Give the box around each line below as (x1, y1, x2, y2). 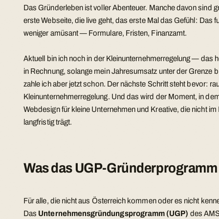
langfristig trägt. (23, 117, 72, 126)
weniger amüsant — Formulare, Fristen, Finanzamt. (23, 29, 187, 38)
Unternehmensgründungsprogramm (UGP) (38, 209, 189, 218)
